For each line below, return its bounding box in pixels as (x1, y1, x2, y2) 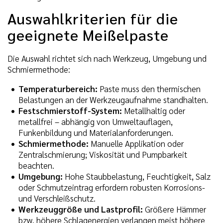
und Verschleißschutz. (18, 192, 96, 204)
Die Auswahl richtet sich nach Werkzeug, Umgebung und (7, 52, 207, 64)
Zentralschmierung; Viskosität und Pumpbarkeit (18, 148, 187, 160)
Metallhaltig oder (122, 105, 185, 116)
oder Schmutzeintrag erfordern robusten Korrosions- (18, 181, 205, 193)
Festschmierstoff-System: (18, 105, 122, 116)
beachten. (18, 159, 54, 171)
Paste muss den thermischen (98, 83, 201, 94)
